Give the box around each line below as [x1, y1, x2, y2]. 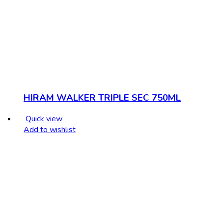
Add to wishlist [24, 124, 76, 135]
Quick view [26, 113, 62, 124]
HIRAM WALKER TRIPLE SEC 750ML [24, 91, 181, 104]
